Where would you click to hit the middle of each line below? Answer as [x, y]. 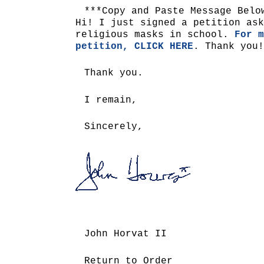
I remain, [111, 100]
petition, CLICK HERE [134, 46]
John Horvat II [126, 234]
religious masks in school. [155, 34]
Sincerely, [114, 127]
